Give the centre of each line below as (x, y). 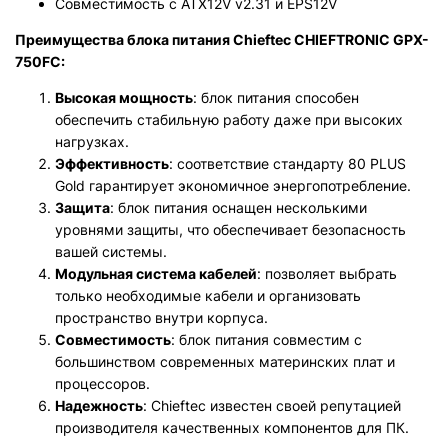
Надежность (99, 405)
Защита (82, 207)
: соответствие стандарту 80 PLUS (287, 163)
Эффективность (112, 163)
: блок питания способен (276, 97)
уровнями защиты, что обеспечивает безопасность (230, 229)
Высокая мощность (124, 97)
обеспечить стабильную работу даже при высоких (229, 119)
